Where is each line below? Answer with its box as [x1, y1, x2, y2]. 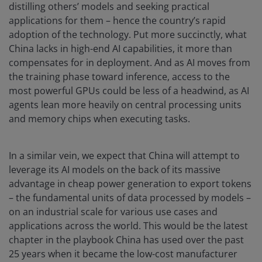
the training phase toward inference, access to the [9, 70, 230, 84]
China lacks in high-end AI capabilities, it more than [9, 42, 232, 56]
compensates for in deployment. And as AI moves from [9, 56, 250, 70]
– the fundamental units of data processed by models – [9, 191, 251, 205]
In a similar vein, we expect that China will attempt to [9, 149, 240, 163]
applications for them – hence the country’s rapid [9, 14, 226, 27]
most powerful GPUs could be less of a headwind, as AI [9, 84, 249, 98]
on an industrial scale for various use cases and [9, 205, 218, 219]
